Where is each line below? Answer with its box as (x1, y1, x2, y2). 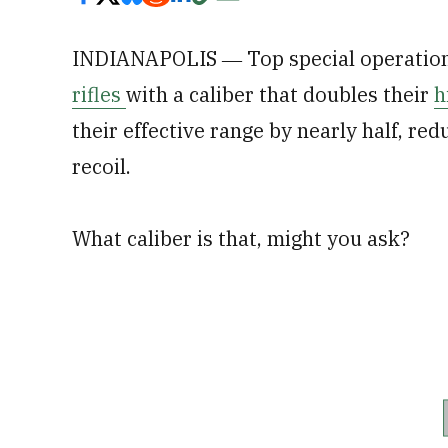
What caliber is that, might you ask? (72, 225, 410, 252)
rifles (72, 81, 126, 108)
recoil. (72, 153, 131, 180)
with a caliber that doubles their (126, 81, 434, 108)
